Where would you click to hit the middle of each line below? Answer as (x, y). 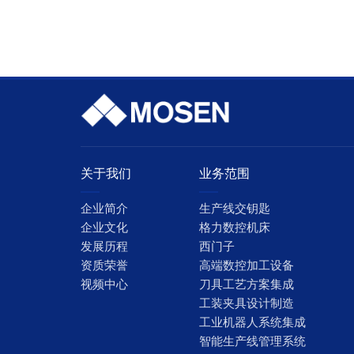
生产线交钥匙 (234, 209)
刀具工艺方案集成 (246, 284)
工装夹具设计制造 (246, 303)
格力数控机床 (234, 228)
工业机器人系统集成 (252, 322)
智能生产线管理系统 (252, 341)
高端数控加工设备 (246, 265)
